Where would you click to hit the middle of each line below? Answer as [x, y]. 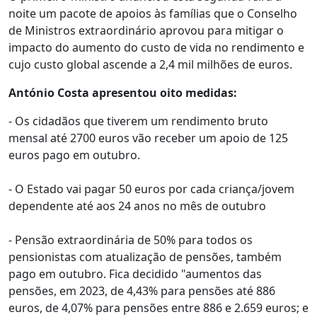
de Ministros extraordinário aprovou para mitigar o [146, 30]
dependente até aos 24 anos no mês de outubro [137, 206]
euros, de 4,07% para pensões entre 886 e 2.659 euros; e [158, 308]
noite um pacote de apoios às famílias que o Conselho [153, 13]
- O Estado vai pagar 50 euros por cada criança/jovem [151, 189]
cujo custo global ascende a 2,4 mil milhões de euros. [150, 64]
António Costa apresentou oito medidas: [123, 93]
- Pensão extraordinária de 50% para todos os [131, 240]
